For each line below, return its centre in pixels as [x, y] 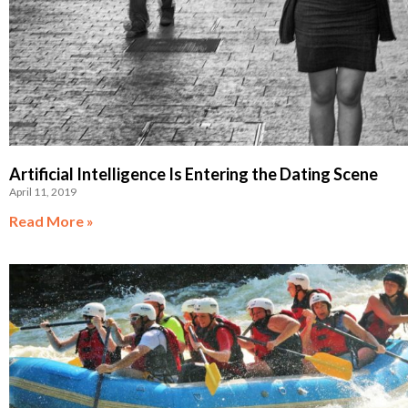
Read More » [51, 220]
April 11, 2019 [43, 191]
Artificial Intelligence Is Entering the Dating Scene [194, 173]
